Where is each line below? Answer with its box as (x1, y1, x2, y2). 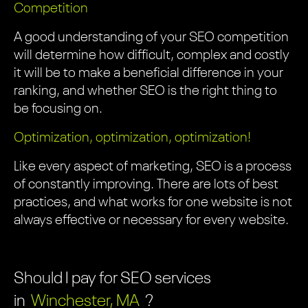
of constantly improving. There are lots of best (14, 178, 278, 192)
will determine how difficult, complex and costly (14, 49, 289, 63)
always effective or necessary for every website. (14, 214, 289, 228)
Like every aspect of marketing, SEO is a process (14, 160, 291, 174)
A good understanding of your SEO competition (14, 31, 289, 45)
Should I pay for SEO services (14, 271, 211, 287)
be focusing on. (14, 102, 102, 116)
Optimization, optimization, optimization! (14, 131, 251, 145)
